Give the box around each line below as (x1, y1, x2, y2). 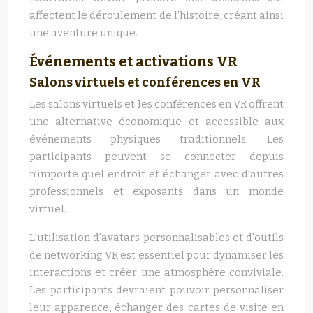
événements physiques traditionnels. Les (29, 133, 284, 145)
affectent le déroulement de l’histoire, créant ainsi (29, 9, 284, 22)
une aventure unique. (29, 27, 138, 39)
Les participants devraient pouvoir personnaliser (29, 284, 284, 296)
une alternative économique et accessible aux (29, 115, 284, 128)
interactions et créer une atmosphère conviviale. (29, 266, 284, 279)
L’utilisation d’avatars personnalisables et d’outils (29, 231, 284, 244)
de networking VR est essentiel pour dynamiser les (29, 249, 284, 261)
